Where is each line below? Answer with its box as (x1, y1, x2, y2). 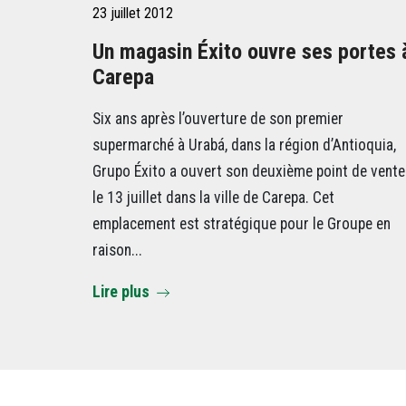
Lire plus (92, 283, 150, 302)
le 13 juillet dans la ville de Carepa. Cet (92, 188, 334, 207)
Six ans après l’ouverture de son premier (92, 109, 343, 128)
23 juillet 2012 (92, 5, 173, 22)
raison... (92, 240, 142, 259)
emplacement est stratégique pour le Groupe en (92, 214, 391, 233)
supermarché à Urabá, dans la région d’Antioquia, (92, 135, 396, 154)
